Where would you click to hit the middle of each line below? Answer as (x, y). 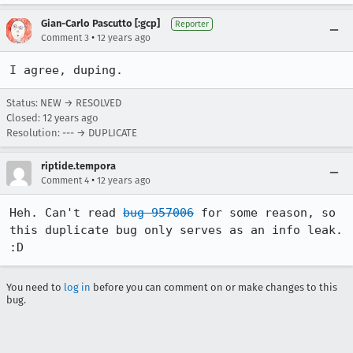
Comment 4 (65, 180)
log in (77, 287)
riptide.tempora (78, 166)
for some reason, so (265, 213)
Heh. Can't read (66, 213)
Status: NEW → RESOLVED (64, 103)
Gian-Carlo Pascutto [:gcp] (100, 23)
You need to (35, 287)
